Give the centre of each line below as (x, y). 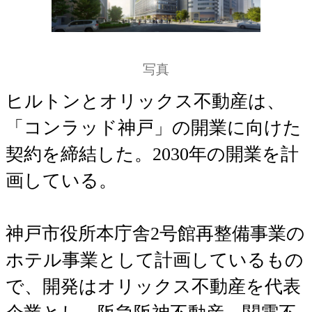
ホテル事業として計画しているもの (155, 260)
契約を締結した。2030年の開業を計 (152, 154)
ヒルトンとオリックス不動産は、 (145, 101)
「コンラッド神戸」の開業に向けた (154, 127)
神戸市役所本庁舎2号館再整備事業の (155, 233)
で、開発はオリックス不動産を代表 (153, 286)
